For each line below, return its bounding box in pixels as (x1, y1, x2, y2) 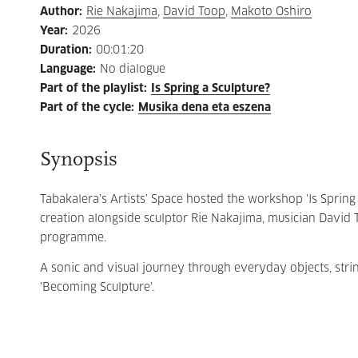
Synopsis (40, 149, 117, 171)
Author (40, 6, 79, 18)
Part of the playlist (40, 83, 144, 94)
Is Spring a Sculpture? (151, 83, 270, 94)
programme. (40, 233, 106, 244)
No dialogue (100, 64, 165, 75)
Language (40, 64, 93, 75)
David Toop (163, 6, 225, 18)
